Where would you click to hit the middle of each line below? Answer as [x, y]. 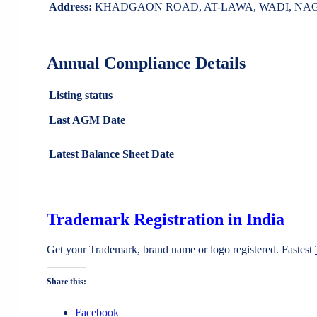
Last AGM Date [87, 120]
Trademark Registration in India [166, 220]
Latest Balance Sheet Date [111, 154]
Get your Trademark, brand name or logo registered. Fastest [181, 249]
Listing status [81, 96]
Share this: [67, 281]
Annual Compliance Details [146, 63]
